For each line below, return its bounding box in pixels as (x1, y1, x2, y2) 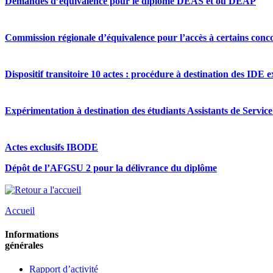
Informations (5, 229, 58, 239)
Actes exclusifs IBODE (5, 142, 98, 153)
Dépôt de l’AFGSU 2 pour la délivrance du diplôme (5, 163, 217, 174)
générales (5, 239, 43, 250)
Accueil (5, 205, 35, 216)
